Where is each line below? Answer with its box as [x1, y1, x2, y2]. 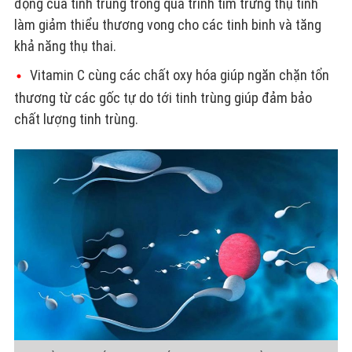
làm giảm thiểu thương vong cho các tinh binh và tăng [13, 16, 321, 33]
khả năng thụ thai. [13, 37, 116, 54]
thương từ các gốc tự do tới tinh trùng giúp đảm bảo [13, 89, 312, 106]
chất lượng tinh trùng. [13, 110, 138, 127]
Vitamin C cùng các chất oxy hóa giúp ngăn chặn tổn [29, 66, 329, 83]
